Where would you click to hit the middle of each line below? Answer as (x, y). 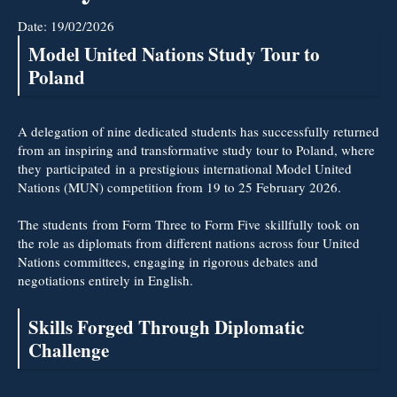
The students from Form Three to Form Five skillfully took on (189, 224)
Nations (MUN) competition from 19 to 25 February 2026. (179, 187)
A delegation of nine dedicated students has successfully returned (198, 131)
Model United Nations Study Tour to (174, 54)
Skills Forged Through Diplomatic (166, 327)
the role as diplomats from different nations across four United (189, 242)
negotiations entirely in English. (108, 280)
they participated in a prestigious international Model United (185, 168)
